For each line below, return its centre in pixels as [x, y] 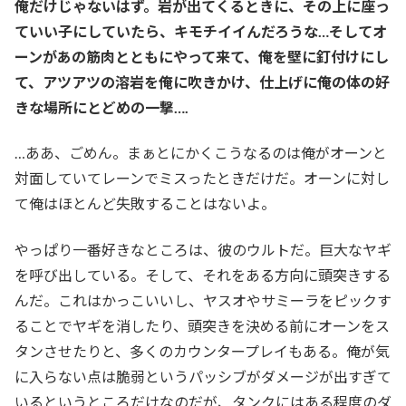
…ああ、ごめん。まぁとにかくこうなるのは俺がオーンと [201, 153]
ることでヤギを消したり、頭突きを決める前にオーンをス [202, 325]
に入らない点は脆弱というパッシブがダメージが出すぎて [203, 376]
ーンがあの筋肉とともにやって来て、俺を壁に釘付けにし [202, 57]
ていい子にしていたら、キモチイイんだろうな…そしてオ [201, 32]
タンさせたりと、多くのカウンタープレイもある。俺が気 [202, 351]
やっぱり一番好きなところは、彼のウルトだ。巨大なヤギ [203, 249]
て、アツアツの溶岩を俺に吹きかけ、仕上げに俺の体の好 [202, 82]
